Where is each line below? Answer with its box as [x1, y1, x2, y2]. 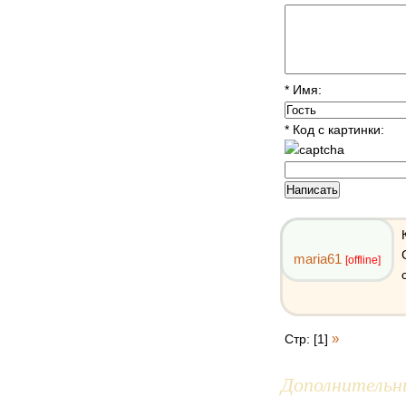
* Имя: [285, 82, 322, 97]
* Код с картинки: [285, 122, 384, 137]
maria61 [294, 251, 342, 266]
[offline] [345, 254, 381, 266]
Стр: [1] [285, 332, 332, 346]
